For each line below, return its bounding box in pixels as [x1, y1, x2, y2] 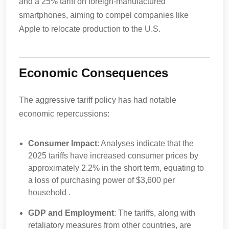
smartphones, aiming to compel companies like [19, 11, 189, 19]
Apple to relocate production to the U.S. [19, 25, 161, 33]
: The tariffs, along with [114, 209, 195, 217]
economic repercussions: [19, 109, 109, 118]
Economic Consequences [19, 66, 168, 80]
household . [28, 188, 73, 197]
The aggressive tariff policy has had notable [19, 96, 176, 104]
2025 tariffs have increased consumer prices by [28, 151, 198, 160]
